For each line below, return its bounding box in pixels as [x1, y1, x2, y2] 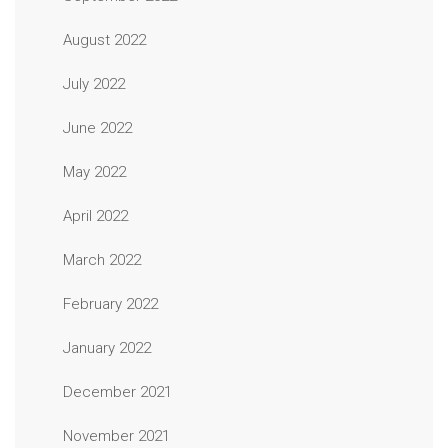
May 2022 [63, 163, 126, 181]
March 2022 [63, 251, 141, 269]
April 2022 [63, 207, 128, 225]
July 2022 [63, 75, 125, 93]
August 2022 [63, 31, 146, 49]
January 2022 [63, 339, 151, 357]
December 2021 [63, 383, 172, 401]
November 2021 [63, 427, 170, 445]
